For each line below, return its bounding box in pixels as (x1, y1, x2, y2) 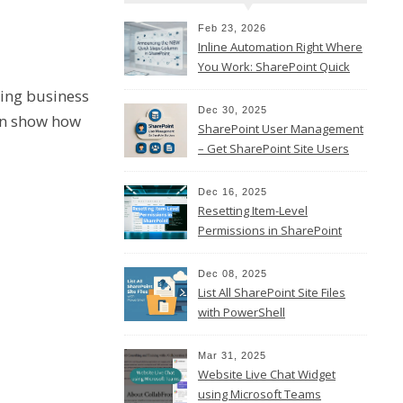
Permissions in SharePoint (198, 222, 342, 238)
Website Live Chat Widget (198, 366, 336, 382)
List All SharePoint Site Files (198, 284, 345, 300)
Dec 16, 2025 (198, 186, 267, 197)
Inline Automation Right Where (198, 39, 363, 55)
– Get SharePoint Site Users (198, 140, 349, 157)
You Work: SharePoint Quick (198, 58, 350, 75)
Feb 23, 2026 (198, 22, 266, 33)
